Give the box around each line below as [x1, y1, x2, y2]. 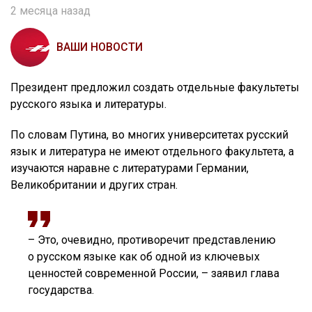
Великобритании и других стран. [10, 178, 178, 192]
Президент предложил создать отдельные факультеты [10, 81, 299, 95]
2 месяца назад [10, 4, 91, 18]
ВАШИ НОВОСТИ [56, 40, 143, 54]
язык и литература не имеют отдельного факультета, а [10, 145, 294, 159]
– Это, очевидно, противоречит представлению [28, 233, 276, 247]
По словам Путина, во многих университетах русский [10, 128, 288, 142]
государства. [28, 283, 94, 297]
